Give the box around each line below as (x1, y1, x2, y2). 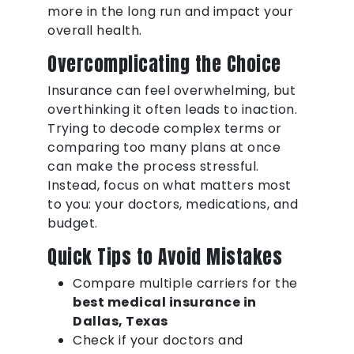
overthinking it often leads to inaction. (47, 100, 297, 119)
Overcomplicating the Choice (47, 50, 281, 79)
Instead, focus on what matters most (47, 176, 292, 195)
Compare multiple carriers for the (73, 274, 298, 293)
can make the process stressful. (47, 157, 259, 176)
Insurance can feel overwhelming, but (47, 81, 296, 100)
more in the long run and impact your (47, 2, 293, 21)
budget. (47, 214, 98, 233)
